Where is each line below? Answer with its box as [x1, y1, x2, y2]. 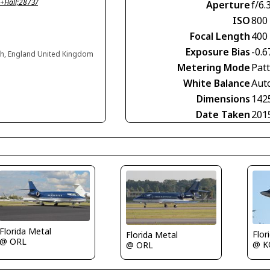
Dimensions [196, 92, 250, 105]
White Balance [183, 76, 250, 90]
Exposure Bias [186, 45, 250, 58]
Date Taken [196, 107, 250, 121]
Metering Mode [177, 60, 250, 74]
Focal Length [190, 29, 250, 43]
